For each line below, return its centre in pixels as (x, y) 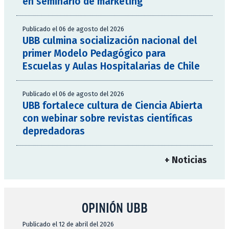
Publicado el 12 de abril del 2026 (68, 224)
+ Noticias (186, 160)
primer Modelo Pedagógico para (94, 53)
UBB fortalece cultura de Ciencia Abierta (112, 105)
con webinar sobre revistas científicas (108, 118)
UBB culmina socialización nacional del (110, 40)
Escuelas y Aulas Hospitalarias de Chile (111, 66)
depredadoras (54, 131)
